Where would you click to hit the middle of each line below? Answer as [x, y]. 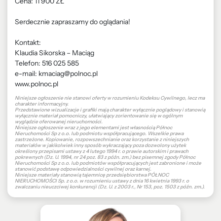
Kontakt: [28, 42]
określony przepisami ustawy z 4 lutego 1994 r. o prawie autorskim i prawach [102, 151]
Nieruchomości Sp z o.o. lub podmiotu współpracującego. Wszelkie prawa [99, 133]
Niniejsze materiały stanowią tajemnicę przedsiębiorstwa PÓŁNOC [92, 175]
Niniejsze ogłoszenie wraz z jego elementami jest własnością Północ [93, 128]
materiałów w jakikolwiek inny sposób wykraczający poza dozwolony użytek [100, 145]
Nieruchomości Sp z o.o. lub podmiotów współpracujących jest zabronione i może [108, 163]
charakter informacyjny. [42, 104]
